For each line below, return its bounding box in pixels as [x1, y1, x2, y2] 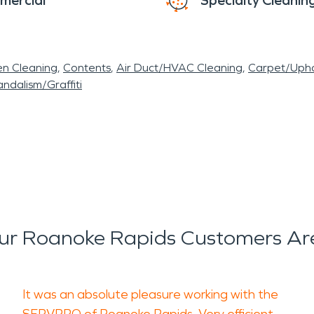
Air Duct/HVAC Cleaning [116, 61, 243, 74]
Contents [63, 61, 111, 74]
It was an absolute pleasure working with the [22, 287, 278, 302]
